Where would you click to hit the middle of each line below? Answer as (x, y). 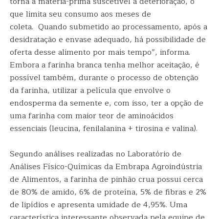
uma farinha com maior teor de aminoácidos (92, 116)
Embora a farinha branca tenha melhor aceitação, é (105, 65)
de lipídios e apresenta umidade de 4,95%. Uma (99, 205)
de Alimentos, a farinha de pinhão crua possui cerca (106, 179)
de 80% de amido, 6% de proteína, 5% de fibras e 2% (108, 192)
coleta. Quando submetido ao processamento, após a (109, 27)
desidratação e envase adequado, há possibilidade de (108, 40)
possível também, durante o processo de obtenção (104, 78)
